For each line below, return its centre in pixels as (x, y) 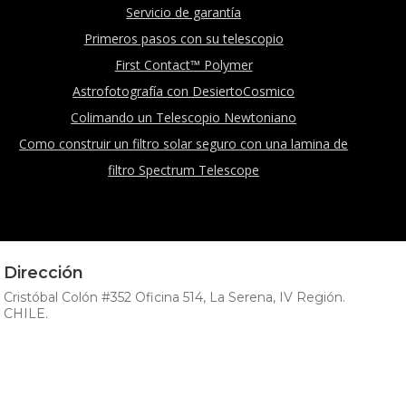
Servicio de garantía (184, 12)
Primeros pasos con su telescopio (184, 38)
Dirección (44, 272)
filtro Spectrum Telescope (184, 169)
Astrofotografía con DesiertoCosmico (184, 91)
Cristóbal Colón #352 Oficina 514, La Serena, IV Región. (175, 297)
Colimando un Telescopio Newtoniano (184, 117)
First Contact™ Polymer (184, 64)
